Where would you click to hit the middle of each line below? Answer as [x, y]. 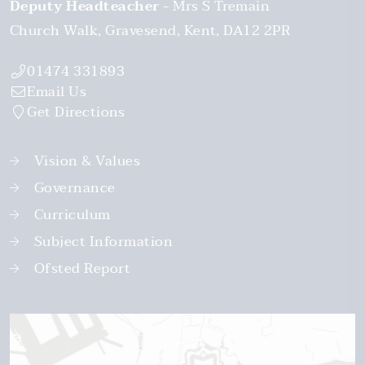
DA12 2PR [257, 31]
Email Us [57, 92]
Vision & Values [88, 161]
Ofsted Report [83, 269]
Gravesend [141, 31]
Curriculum [73, 215]
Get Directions [76, 112]
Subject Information [104, 242]
